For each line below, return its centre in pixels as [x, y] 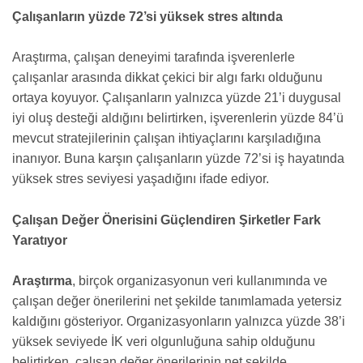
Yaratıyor [40, 240]
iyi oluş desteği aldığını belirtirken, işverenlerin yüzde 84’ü [178, 118]
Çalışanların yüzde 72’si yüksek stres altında [149, 16]
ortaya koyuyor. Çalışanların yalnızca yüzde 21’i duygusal [177, 98]
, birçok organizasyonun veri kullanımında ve [200, 281]
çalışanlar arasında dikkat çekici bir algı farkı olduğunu [167, 78]
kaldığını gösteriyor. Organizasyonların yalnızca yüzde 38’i [179, 322]
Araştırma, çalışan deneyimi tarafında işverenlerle [154, 58]
